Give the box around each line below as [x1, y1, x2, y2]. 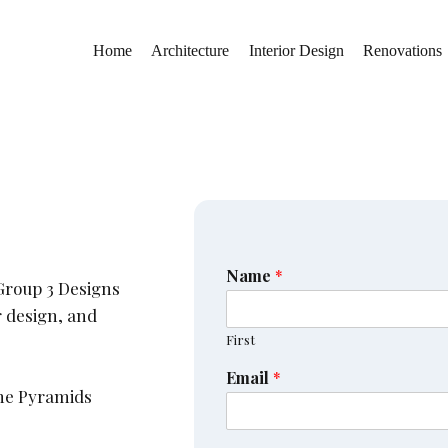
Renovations [362, 41, 442, 59]
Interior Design [248, 41, 344, 59]
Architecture [151, 41, 230, 59]
